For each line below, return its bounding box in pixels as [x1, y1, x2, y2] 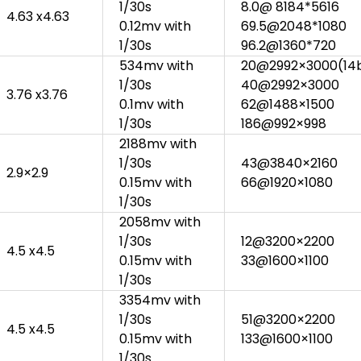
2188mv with [119, 135, 197, 154]
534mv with [119, 56, 193, 76]
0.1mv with [119, 95, 184, 114]
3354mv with [119, 291, 201, 310]
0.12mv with [119, 17, 191, 36]
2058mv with [119, 213, 201, 232]
